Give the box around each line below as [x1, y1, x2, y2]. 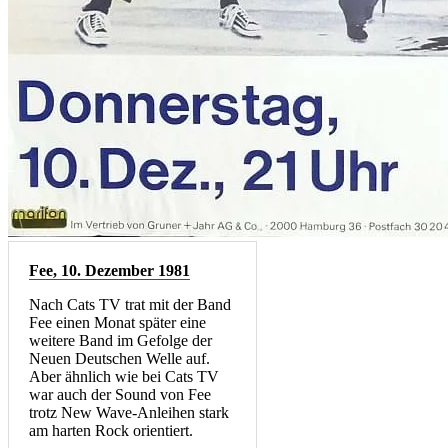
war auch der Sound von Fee [29, 386, 211, 404]
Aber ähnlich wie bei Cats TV [29, 368, 219, 386]
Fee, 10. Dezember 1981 [29, 262, 190, 280]
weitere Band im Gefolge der [29, 332, 212, 350]
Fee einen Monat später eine [29, 314, 206, 332]
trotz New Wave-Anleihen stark [29, 404, 229, 422]
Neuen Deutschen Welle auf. [29, 350, 210, 368]
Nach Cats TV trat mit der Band [29, 296, 231, 314]
